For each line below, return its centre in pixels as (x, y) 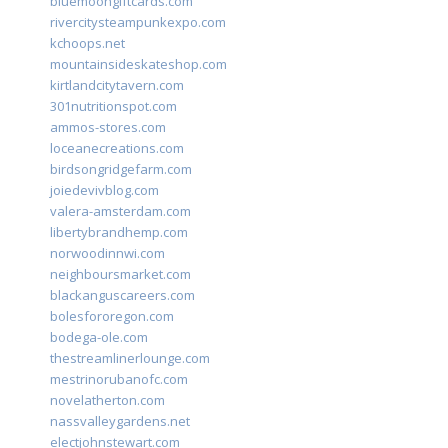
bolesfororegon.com (112, 316)
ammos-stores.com (108, 127)
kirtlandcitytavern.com (117, 85)
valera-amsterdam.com (120, 211)
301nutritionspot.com (113, 106)
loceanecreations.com (117, 148)
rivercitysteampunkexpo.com (138, 22)
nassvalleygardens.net (120, 421)
